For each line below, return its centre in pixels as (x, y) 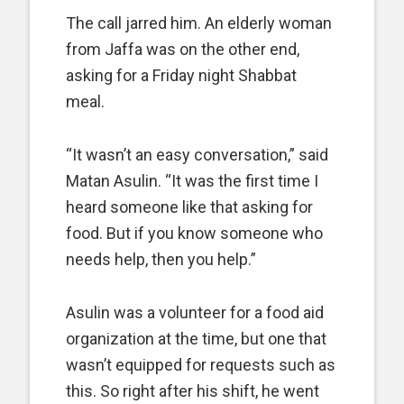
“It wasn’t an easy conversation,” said (197, 155)
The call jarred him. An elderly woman (199, 23)
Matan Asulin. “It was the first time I (192, 181)
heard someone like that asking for (189, 207)
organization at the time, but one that (196, 339)
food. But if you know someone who (194, 233)
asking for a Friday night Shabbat (181, 75)
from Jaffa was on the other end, (183, 49)
